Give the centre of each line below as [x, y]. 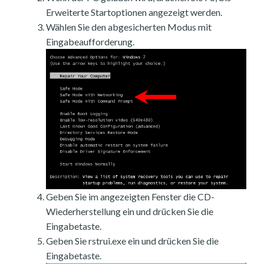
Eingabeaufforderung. [90, 42]
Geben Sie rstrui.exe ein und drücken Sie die [132, 241]
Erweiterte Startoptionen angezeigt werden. [134, 12]
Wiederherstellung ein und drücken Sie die [130, 212]
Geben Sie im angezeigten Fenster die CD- [130, 197]
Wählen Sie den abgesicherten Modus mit [129, 27]
